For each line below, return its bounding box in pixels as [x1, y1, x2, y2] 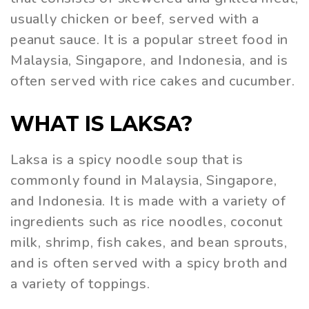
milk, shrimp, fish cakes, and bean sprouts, [10, 232, 288, 252]
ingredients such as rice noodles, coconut [10, 212, 283, 231]
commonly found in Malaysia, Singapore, [10, 170, 277, 190]
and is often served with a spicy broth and [10, 253, 288, 272]
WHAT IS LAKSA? [10, 111, 193, 137]
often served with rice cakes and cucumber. [10, 72, 295, 91]
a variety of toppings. [10, 274, 150, 293]
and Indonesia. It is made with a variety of [10, 191, 286, 210]
